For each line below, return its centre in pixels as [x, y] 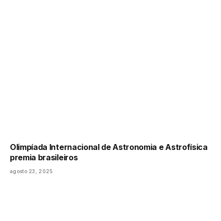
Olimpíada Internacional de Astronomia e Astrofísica [109, 147]
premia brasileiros [44, 157]
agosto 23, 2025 [32, 171]
